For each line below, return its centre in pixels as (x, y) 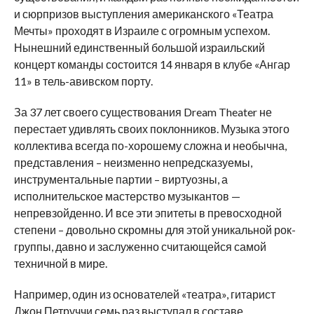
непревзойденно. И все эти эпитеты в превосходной (148, 212)
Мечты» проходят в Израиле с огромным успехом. (142, 30)
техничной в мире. (60, 263)
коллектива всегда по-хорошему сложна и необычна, (150, 145)
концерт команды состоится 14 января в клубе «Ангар (152, 64)
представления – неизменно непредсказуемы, (133, 162)
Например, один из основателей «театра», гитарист (144, 294)
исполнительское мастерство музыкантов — (127, 196)
